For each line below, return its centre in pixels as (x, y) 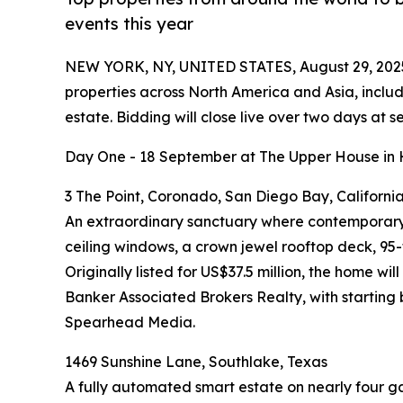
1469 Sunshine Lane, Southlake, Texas (196, 361)
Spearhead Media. (130, 322)
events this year (129, 24)
